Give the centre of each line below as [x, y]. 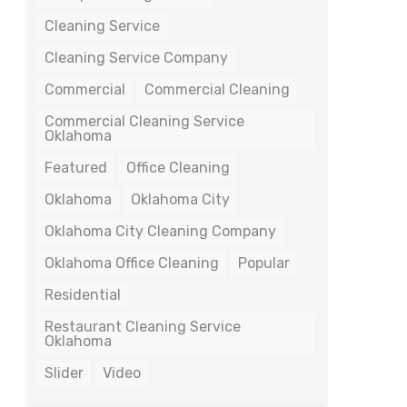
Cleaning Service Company [136, 58]
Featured [76, 168]
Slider [64, 373]
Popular [264, 263]
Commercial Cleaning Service [144, 121]
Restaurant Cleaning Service [143, 327]
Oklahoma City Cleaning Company [160, 231]
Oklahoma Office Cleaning [132, 263]
